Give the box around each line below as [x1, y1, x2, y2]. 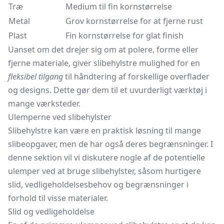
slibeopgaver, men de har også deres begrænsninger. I [8, 138, 213, 149]
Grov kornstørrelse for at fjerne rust [65, 15, 203, 26]
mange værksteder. [8, 98, 80, 109]
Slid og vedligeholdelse [8, 206, 94, 217]
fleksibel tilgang [8, 71, 63, 82]
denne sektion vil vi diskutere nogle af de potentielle [8, 152, 205, 163]
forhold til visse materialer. [8, 192, 108, 203]
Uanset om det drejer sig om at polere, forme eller [8, 44, 198, 55]
